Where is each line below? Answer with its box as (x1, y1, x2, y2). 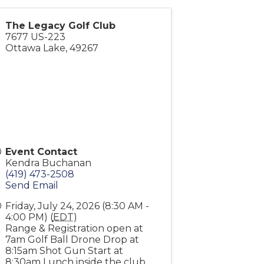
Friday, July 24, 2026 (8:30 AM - (5, 200, 149, 212)
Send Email (5, 180, 58, 192)
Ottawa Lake (5, 42, 65, 54)
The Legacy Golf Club (5, 20, 115, 32)
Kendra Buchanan (5, 157, 91, 169)
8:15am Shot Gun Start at (5, 245, 123, 257)
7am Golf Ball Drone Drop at (5, 234, 139, 246)
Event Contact (5, 146, 77, 158)
